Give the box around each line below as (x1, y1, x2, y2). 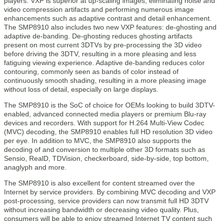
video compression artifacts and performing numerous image (4, 5, 194, 13)
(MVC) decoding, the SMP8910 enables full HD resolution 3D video (4, 128, 213, 136)
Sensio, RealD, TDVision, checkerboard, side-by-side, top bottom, (4, 154, 209, 162)
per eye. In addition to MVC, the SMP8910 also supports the (4, 137, 191, 145)
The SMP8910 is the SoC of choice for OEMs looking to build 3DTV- (4, 101, 215, 109)
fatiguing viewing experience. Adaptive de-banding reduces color (4, 59, 205, 67)
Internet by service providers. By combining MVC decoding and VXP (4, 188, 216, 196)
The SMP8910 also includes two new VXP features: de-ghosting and (4, 23, 217, 31)
